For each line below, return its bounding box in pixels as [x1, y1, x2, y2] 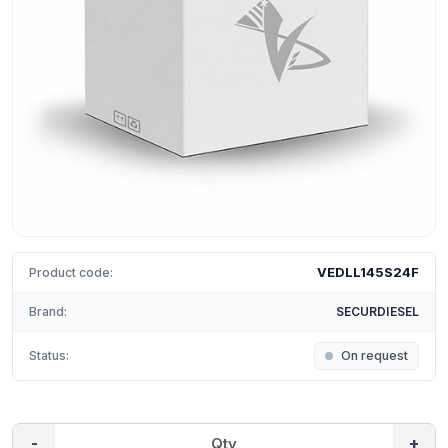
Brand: [29, 304, 67, 319]
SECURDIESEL [335, 304, 419, 319]
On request [341, 348, 408, 363]
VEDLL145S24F [317, 264, 419, 280]
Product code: [29, 264, 113, 280]
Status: [29, 348, 69, 363]
